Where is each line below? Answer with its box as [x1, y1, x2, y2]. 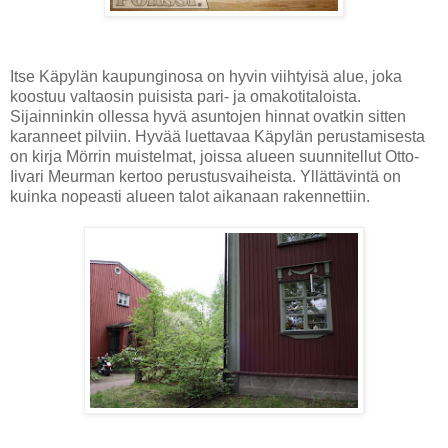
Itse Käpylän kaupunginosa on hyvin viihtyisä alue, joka [10, 68, 402, 86]
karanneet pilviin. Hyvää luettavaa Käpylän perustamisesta [10, 128, 425, 146]
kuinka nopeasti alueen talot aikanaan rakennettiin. [10, 188, 370, 206]
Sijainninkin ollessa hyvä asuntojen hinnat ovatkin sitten [10, 108, 406, 126]
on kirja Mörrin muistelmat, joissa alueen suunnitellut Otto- [10, 148, 419, 166]
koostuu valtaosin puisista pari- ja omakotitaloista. [10, 88, 361, 106]
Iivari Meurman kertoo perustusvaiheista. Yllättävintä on [10, 168, 401, 186]
